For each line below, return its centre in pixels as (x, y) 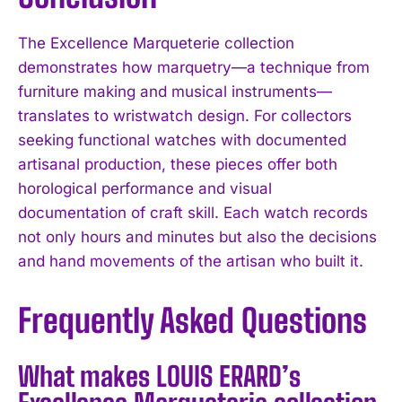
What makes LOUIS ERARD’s (159, 376)
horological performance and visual (145, 188)
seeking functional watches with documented (182, 140)
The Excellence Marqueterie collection (156, 43)
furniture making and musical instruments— (175, 91)
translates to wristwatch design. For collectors (185, 115)
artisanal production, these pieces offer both (178, 164)
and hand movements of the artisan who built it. (191, 261)
